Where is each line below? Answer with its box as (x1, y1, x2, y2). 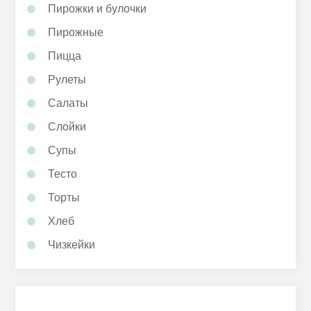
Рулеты (48, 74, 87, 86)
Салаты (48, 97, 89, 110)
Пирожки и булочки (48, 3, 147, 15)
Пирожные (48, 26, 104, 39)
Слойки (48, 121, 87, 133)
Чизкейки (48, 239, 96, 251)
